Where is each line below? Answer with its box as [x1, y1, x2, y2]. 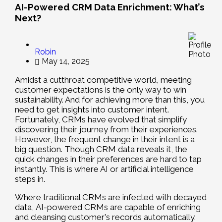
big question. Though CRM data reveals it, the [15, 144, 187, 155]
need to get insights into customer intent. [15, 105, 169, 115]
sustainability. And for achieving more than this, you [15, 95, 205, 105]
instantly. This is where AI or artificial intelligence [15, 164, 194, 174]
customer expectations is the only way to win [15, 85, 186, 95]
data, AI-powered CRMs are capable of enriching [15, 202, 201, 213]
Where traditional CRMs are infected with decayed [15, 192, 207, 203]
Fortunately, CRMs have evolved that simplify [15, 114, 187, 125]
